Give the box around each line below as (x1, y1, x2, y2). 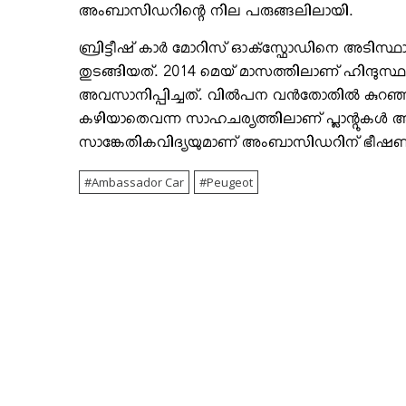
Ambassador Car (92, 173, 184, 190)
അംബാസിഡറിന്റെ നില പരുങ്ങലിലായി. (79, 3, 353, 25)
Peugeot (207, 173, 253, 190)
